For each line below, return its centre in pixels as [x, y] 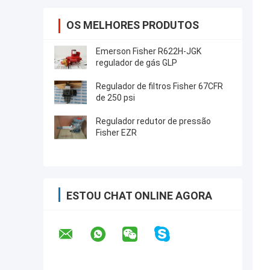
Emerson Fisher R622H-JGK [149, 52]
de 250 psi [115, 98]
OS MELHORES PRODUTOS [133, 25]
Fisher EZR [116, 133]
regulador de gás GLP [137, 63]
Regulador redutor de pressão [153, 121]
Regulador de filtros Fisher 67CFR [159, 86]
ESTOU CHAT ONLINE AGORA [139, 196]
